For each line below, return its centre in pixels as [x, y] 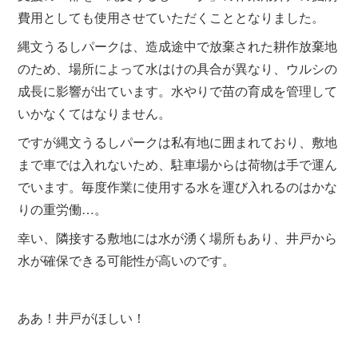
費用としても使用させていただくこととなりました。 [171, 17]
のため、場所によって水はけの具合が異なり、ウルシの [178, 68]
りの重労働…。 [63, 209]
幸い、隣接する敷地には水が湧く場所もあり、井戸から [178, 238]
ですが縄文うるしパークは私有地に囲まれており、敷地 [178, 142]
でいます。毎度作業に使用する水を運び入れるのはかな [178, 187]
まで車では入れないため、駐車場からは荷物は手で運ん [178, 164]
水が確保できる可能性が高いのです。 [127, 260]
